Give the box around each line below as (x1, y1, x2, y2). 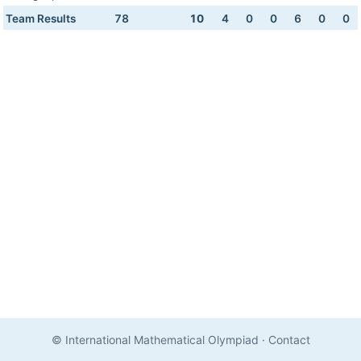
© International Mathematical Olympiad (51, 333, 259, 346)
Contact (268, 333, 310, 346)
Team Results (6, 12, 76, 25)
